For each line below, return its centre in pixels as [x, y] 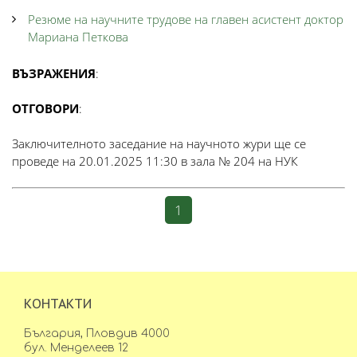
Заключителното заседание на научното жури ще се [159, 143]
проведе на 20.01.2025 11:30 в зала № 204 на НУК [155, 161]
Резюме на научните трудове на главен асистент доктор [186, 19]
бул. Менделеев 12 [76, 348]
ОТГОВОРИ [45, 108]
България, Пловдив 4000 [97, 333]
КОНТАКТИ [58, 304]
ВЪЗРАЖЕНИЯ [54, 73]
